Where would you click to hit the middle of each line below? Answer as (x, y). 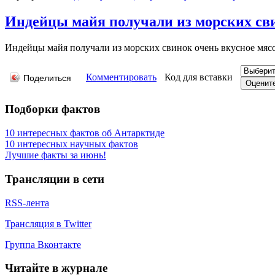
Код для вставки (199, 77)
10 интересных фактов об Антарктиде (85, 133)
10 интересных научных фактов (72, 144)
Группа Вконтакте (43, 244)
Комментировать (121, 77)
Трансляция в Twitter (48, 223)
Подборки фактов (52, 109)
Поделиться (47, 78)
